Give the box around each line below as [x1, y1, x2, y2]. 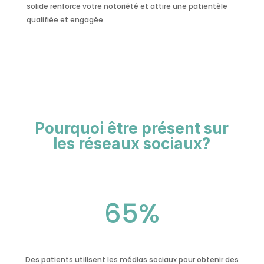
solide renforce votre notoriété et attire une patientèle [26, 1, 227, 12]
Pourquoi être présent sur [35, 119, 229, 138]
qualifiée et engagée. [26, 15, 105, 25]
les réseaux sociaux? [53, 134, 211, 153]
